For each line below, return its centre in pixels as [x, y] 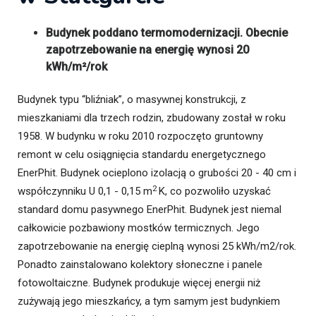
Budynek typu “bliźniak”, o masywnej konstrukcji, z [132, 100]
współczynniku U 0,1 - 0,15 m [85, 192]
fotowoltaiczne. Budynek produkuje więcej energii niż [139, 283]
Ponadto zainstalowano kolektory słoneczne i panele [140, 265]
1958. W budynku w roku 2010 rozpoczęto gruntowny [140, 136]
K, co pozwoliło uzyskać [215, 192]
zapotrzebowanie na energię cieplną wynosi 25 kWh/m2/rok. [157, 247]
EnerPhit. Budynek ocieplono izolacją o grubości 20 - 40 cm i [157, 173]
